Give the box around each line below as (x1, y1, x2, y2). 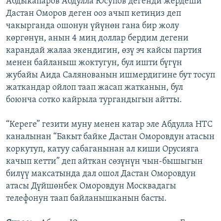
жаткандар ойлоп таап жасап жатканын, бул (6, 83, 183, 93)
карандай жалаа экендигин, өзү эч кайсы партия (6, 46, 202, 56)
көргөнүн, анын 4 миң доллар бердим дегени (6, 34, 188, 43)
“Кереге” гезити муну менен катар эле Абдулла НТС (6, 120, 213, 130)
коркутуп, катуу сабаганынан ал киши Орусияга (6, 145, 199, 154)
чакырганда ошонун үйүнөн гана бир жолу (6, 21, 179, 31)
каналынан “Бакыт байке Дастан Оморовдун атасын (6, 132, 215, 142)
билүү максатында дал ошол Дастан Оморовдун (6, 169, 196, 179)
